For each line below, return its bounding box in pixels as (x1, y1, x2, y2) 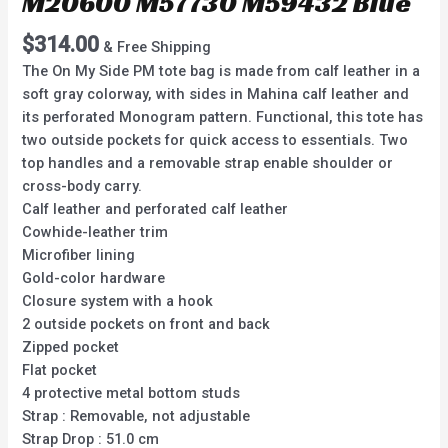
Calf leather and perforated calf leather (22, 200, 289, 219)
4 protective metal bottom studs (22, 384, 241, 403)
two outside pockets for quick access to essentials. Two (22, 131, 409, 150)
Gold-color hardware (22, 269, 166, 288)
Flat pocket (22, 361, 98, 380)
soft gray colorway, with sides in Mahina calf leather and (22, 85, 410, 104)
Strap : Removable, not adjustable (22, 407, 251, 426)
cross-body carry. (22, 177, 143, 196)
